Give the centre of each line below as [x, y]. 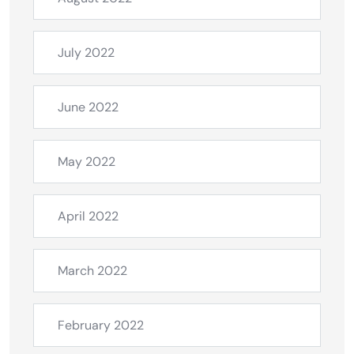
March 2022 [92, 270]
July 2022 [86, 52]
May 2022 [87, 161]
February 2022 [101, 325]
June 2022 [88, 107]
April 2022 [88, 216]
